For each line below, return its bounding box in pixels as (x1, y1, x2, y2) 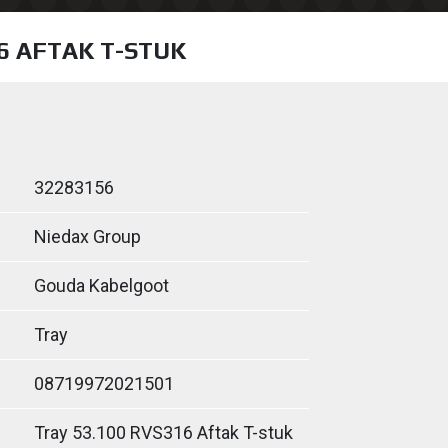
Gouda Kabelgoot (34, 275, 169, 296)
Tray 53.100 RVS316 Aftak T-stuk (34, 422, 293, 443)
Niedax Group (34, 226, 141, 247)
